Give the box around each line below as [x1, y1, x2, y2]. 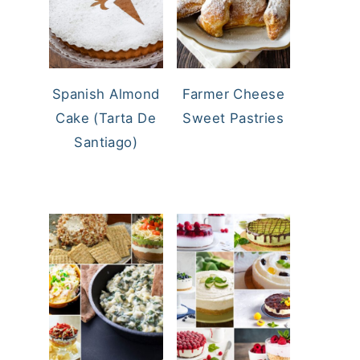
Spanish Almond [51, 85, 160, 102]
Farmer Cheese [182, 85, 284, 102]
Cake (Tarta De [55, 109, 157, 126]
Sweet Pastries [182, 109, 284, 126]
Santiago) [74, 133, 138, 150]
